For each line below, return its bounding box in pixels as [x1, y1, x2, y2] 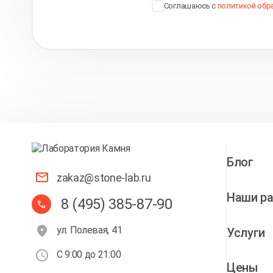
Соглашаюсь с [163, 1, 218, 10]
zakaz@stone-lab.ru [57, 171, 151, 184]
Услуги [227, 225, 266, 240]
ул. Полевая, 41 [57, 224, 122, 236]
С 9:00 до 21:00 [57, 249, 121, 260]
